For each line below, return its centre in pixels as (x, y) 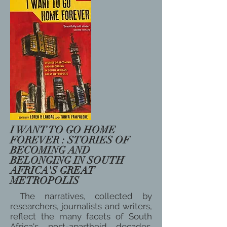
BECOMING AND (50, 150)
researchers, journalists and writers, (81, 206)
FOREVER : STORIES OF (70, 140)
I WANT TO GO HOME (63, 130)
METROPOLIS (46, 181)
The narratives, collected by (81, 196)
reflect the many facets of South (81, 216)
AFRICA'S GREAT (52, 171)
